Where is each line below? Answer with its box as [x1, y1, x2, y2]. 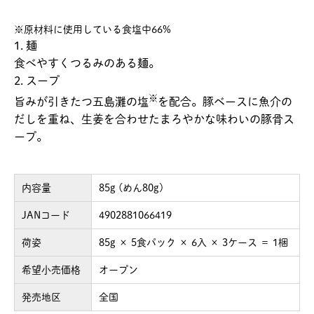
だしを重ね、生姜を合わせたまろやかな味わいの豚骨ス [14, 114, 294, 125]
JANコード [22, 210, 70, 221]
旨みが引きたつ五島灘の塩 [14, 96, 149, 108]
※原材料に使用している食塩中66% [14, 24, 171, 34]
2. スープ [14, 74, 60, 86]
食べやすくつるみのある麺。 [14, 57, 160, 69]
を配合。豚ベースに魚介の [158, 96, 292, 108]
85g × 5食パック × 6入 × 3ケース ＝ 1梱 [99, 238, 288, 248]
